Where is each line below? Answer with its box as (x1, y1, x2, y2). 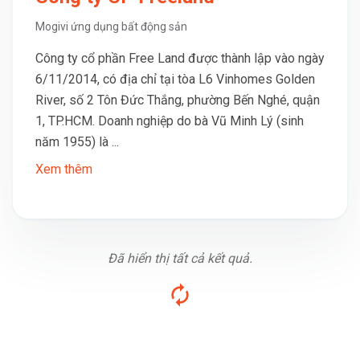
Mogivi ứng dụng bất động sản (35, 20, 187, 33)
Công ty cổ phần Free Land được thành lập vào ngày (35, 51, 325, 66)
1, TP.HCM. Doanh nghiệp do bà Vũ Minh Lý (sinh (35, 113, 304, 129)
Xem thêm (35, 162, 92, 177)
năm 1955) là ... (35, 134, 119, 149)
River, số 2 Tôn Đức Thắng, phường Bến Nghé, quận (35, 92, 320, 108)
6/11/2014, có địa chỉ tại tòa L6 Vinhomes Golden (35, 72, 315, 87)
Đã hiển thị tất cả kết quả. (108, 251, 252, 266)
